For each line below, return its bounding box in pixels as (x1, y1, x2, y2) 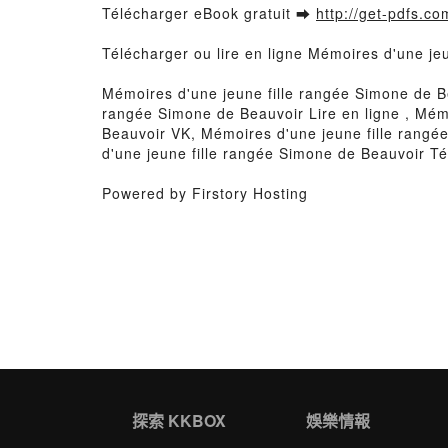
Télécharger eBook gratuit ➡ (102, 3, 316, 23)
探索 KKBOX (132, 409, 226, 432)
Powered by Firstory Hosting (102, 183, 308, 203)
